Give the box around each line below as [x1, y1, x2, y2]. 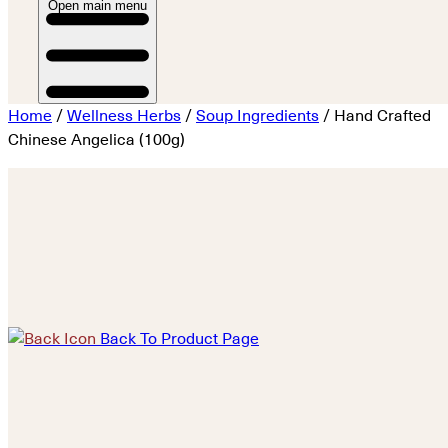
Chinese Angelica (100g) [8, 130, 185, 149]
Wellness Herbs [67, 106, 181, 125]
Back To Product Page [100, 329, 259, 348]
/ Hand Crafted [319, 106, 431, 125]
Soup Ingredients [196, 106, 319, 125]
